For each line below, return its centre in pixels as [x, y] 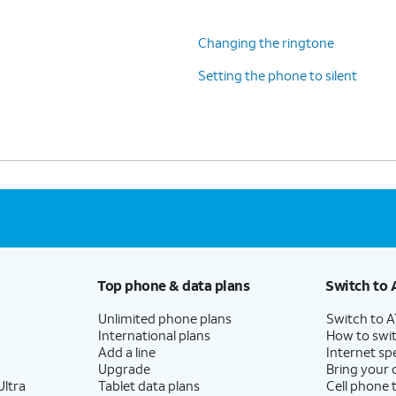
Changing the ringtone [266, 42]
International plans [154, 335]
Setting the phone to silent [278, 75]
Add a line [126, 351]
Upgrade [124, 368]
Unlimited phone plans [164, 318]
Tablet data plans [148, 385]
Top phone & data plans [173, 285]
